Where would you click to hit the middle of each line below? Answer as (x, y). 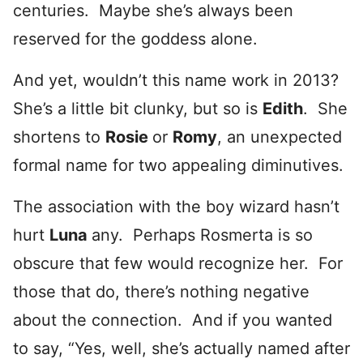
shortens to (59, 137)
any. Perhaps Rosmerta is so (202, 235)
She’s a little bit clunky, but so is (138, 109)
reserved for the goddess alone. (135, 39)
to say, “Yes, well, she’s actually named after (181, 348)
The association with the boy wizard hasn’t (176, 207)
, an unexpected (280, 137)
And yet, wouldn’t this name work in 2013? (178, 80)
